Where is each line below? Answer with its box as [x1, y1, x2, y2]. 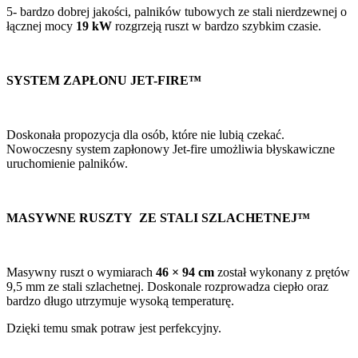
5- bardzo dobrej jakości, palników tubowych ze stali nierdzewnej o [6, 5, 347, 19]
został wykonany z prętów [214, 265, 350, 280]
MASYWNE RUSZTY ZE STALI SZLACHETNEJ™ [6, 211, 310, 225]
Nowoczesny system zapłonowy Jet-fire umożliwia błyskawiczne [6, 142, 335, 157]
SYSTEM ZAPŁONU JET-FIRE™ [6, 74, 201, 88]
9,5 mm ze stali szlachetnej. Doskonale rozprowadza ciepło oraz [6, 280, 328, 294]
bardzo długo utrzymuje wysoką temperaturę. [6, 294, 234, 308]
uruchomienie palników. [6, 157, 128, 171]
